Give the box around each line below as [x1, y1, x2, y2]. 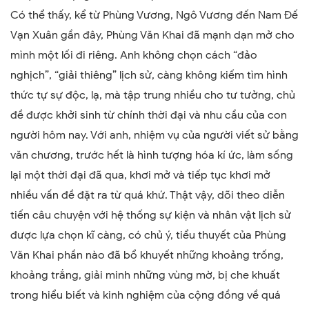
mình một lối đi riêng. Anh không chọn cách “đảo [10, 48, 257, 62]
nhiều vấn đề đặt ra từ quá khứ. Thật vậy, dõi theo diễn [10, 188, 285, 202]
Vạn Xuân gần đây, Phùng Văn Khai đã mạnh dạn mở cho [10, 28, 295, 42]
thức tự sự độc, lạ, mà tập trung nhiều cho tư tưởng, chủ [10, 88, 295, 102]
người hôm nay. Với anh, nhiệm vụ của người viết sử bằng [10, 128, 299, 142]
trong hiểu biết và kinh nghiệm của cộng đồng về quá [10, 288, 281, 302]
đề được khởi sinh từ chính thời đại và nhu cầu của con [10, 108, 287, 122]
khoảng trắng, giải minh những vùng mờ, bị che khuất [10, 268, 280, 282]
